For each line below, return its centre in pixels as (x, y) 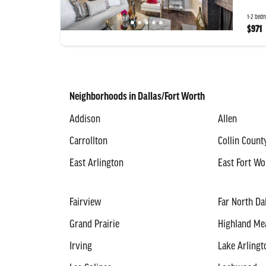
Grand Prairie (94, 225)
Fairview (85, 203)
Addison (85, 120)
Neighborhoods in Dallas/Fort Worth (137, 96)
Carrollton (88, 142)
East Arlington (96, 164)
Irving (81, 247)
